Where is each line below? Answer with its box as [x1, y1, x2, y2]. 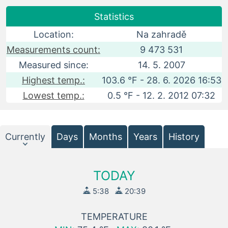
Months [89, 131, 122, 142]
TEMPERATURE [80, 211, 148, 222]
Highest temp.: [22, 75, 85, 85]
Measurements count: [7, 44, 100, 55]
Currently [5, 131, 45, 142]
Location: [33, 29, 74, 40]
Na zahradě [136, 29, 186, 40]
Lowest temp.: [22, 90, 84, 101]
